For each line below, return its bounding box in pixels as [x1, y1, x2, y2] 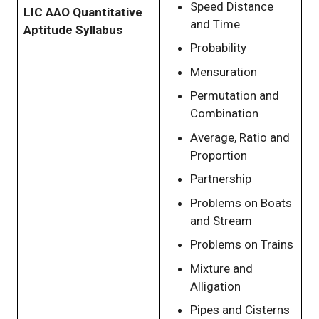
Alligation [190, 278, 241, 293]
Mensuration [190, 64, 257, 79]
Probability [190, 41, 246, 56]
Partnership [190, 172, 251, 187]
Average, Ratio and [190, 130, 290, 145]
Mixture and [190, 261, 253, 276]
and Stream [190, 213, 252, 228]
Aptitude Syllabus [23, 22, 122, 37]
